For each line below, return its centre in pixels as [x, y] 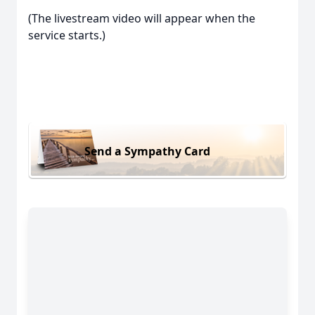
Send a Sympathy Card [147, 151]
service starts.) [67, 35]
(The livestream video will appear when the [142, 18]
